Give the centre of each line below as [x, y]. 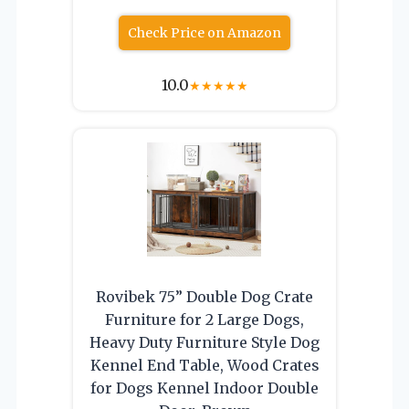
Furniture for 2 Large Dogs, [204, 319]
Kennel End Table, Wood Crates [204, 365]
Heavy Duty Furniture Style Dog [204, 342]
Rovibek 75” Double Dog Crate [204, 296]
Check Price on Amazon [204, 32]
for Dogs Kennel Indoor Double [204, 388]
